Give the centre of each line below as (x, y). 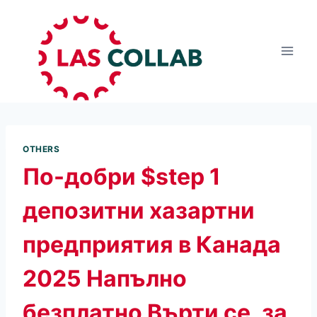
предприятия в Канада (152, 244)
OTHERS (41, 149)
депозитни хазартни (139, 210)
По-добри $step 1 (122, 176)
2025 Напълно (105, 278)
